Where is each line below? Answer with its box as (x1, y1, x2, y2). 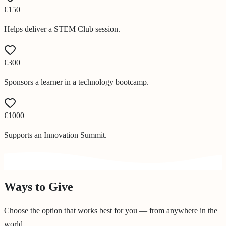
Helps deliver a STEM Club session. (4, 25, 120, 34)
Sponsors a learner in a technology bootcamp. (4, 78, 149, 87)
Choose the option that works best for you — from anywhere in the (4, 206, 217, 215)
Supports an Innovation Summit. (4, 131, 107, 140)
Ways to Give (4, 180, 73, 194)
